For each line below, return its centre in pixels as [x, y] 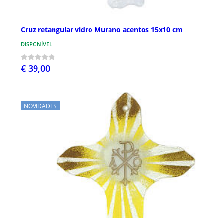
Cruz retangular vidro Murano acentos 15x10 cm [102, 29]
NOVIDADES [40, 106]
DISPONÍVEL [36, 44]
